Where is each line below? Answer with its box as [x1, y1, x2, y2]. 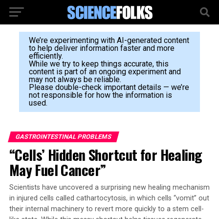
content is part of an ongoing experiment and [28, 67, 181, 76]
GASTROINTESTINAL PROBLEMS [14, 133, 112, 140]
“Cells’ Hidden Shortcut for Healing [9, 144, 202, 165]
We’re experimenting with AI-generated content [28, 36, 189, 45]
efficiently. [28, 51, 63, 61]
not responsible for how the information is [28, 90, 172, 100]
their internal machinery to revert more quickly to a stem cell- [9, 205, 204, 213]
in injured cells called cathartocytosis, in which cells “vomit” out [9, 194, 209, 202]
